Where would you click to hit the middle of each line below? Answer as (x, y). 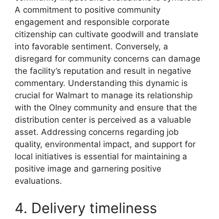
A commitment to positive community (88, 10)
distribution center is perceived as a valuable (103, 120)
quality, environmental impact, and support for (105, 144)
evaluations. (38, 181)
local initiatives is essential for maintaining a (101, 156)
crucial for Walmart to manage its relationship (104, 95)
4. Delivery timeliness (86, 208)
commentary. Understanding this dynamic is (101, 83)
